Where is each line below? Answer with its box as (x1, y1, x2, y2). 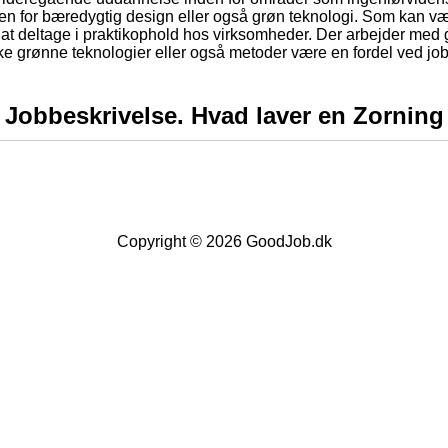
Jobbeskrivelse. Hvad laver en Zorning (4, 102, 444, 130)
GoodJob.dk (245, 233, 332, 251)
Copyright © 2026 (116, 233, 246, 251)
